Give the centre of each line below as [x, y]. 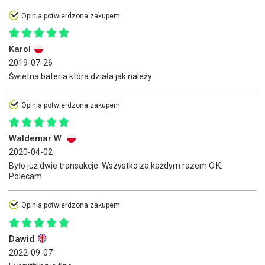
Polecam [25, 177]
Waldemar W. [37, 139]
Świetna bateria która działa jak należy [80, 76]
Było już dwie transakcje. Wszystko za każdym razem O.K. [116, 166]
